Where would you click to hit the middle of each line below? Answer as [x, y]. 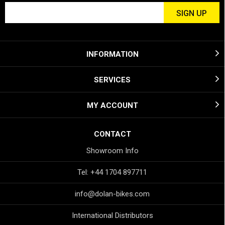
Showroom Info [112, 151]
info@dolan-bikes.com [112, 194]
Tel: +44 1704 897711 [112, 172]
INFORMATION [112, 54]
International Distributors [112, 215]
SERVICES [112, 80]
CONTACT [112, 134]
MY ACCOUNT [112, 105]
